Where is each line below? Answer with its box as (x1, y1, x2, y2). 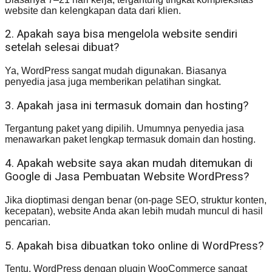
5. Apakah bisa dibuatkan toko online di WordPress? (5, 239, 263, 253)
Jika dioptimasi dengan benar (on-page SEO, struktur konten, (5, 194, 267, 205)
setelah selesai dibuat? (5, 41, 119, 55)
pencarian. (5, 216, 50, 227)
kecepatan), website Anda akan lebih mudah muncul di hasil (5, 205, 263, 216)
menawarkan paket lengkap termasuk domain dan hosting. (5, 134, 256, 145)
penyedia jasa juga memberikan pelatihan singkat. (5, 76, 221, 87)
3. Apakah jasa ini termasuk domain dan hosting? (5, 98, 248, 112)
